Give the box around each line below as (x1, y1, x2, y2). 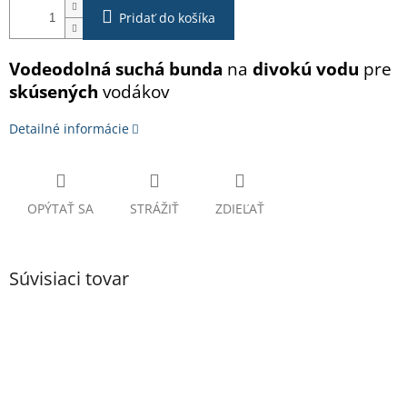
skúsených (9, 80, 98, 104)
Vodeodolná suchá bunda (9, 57, 223, 81)
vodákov (98, 80, 169, 104)
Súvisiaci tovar (9, 266, 129, 292)
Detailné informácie (9, 120, 129, 138)
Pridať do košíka (119, 9, 215, 27)
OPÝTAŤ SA (27, 200, 94, 218)
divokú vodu (253, 57, 359, 81)
